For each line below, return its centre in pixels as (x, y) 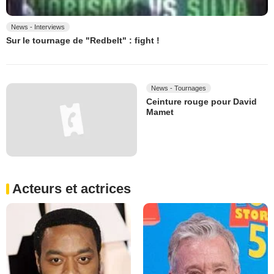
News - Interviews (38, 27)
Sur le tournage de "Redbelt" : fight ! (83, 41)
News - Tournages (179, 88)
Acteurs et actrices (72, 189)
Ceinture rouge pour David (202, 101)
